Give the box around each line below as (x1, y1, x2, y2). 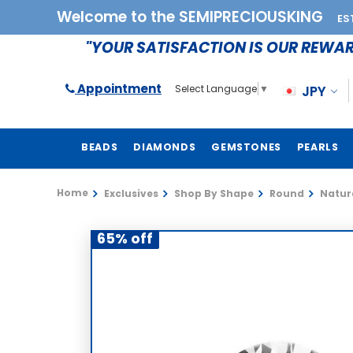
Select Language (175, 82, 257, 96)
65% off (97, 229, 153, 248)
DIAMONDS (133, 140, 196, 154)
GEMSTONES (211, 140, 281, 154)
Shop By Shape (174, 187, 254, 200)
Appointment (75, 80, 162, 97)
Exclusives (104, 187, 158, 200)
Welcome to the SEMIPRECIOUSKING (57, 6, 327, 28)
